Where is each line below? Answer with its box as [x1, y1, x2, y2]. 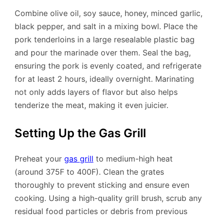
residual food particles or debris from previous [15, 206, 187, 217]
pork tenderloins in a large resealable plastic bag [15, 34, 195, 44]
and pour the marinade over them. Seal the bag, [15, 47, 191, 57]
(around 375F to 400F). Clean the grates [15, 167, 164, 177]
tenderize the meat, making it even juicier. [15, 100, 168, 110]
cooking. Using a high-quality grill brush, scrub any [15, 193, 202, 203]
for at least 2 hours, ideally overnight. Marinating [15, 73, 194, 84]
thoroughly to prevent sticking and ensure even [15, 180, 189, 190]
